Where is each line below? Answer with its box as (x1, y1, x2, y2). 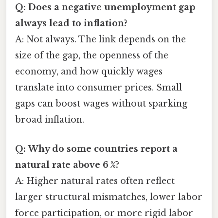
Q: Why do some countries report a (15, 143, 178, 154)
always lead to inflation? (15, 18, 127, 29)
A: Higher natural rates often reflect (15, 175, 175, 186)
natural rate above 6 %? (15, 159, 119, 170)
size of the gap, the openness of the (15, 50, 168, 61)
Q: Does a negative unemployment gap (15, 2, 195, 13)
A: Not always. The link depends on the (15, 34, 186, 45)
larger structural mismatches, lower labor (15, 191, 202, 202)
